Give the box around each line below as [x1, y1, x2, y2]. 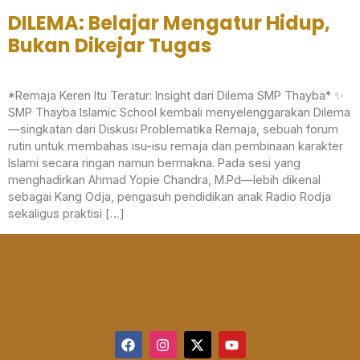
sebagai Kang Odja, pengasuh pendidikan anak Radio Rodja [8, 190, 331, 204]
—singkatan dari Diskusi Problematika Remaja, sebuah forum [8, 122, 338, 137]
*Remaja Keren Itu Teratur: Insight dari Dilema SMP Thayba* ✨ [8, 88, 344, 103]
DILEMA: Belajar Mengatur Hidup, [8, 10, 330, 37]
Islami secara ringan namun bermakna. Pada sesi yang [8, 156, 301, 170]
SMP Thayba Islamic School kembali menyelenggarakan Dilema [8, 105, 350, 120]
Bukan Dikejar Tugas [8, 32, 211, 59]
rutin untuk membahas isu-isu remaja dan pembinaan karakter [8, 139, 343, 153]
